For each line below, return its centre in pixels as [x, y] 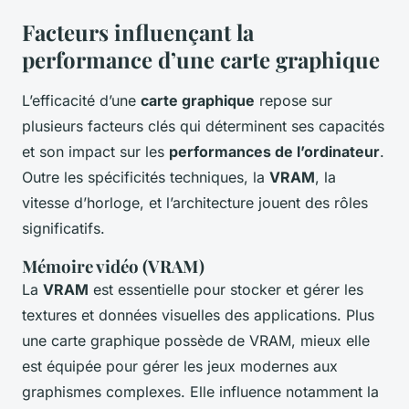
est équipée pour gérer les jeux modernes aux [180, 367]
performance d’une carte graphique [201, 60]
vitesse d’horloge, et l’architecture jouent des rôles [195, 203]
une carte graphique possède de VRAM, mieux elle [196, 341]
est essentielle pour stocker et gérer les [226, 290]
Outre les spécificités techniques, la [146, 178]
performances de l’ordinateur [274, 152]
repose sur [294, 101]
